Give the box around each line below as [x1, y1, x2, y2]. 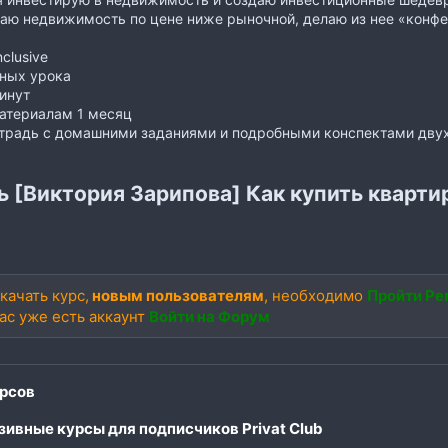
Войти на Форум [148, 306, 270, 326]
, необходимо [263, 285, 367, 305]
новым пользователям [88, 285, 264, 305]
